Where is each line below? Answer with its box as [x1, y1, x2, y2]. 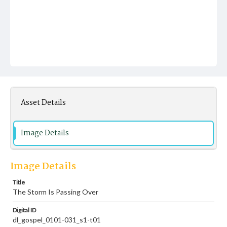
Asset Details [21, 97, 66, 109]
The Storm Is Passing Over [13, 187, 98, 196]
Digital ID [13, 206, 36, 214]
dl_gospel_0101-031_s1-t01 [13, 215, 101, 224]
